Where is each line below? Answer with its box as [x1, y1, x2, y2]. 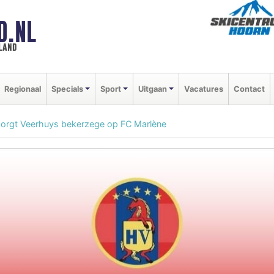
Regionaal [4, 84, 41, 94]
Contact [233, 84, 265, 94]
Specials [51, 84, 83, 94]
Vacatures [183, 84, 223, 94]
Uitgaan [138, 84, 167, 94]
